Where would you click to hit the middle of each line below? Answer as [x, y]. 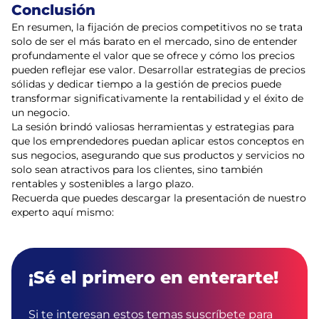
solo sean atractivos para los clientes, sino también [137, 169]
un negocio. [41, 113]
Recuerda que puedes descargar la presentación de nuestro [159, 198]
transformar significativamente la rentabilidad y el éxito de [157, 98]
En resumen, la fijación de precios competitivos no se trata [157, 27]
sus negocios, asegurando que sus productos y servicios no [158, 155]
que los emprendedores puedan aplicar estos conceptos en [158, 141]
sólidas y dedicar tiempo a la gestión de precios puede [146, 84]
